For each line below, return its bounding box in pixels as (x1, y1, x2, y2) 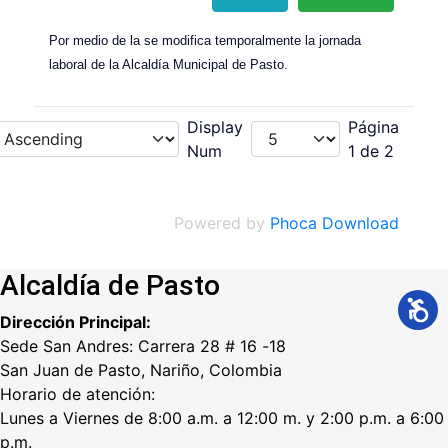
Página (348, 117, 399, 138)
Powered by (174, 213, 270, 234)
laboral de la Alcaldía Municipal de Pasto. (49, 57, 288, 73)
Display (187, 117, 243, 138)
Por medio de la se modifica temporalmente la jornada (49, 33, 361, 49)
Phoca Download (270, 213, 399, 234)
